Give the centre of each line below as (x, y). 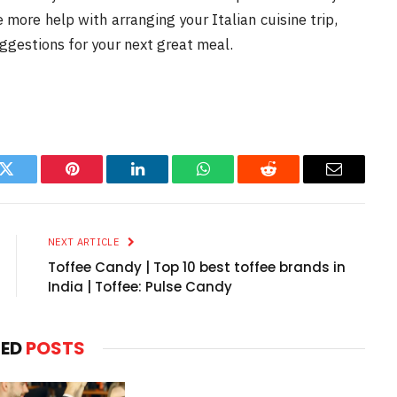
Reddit (288, 182)
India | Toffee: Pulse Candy (140, 286)
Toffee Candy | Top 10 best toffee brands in (197, 267)
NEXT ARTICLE (85, 241)
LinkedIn (165, 182)
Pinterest (98, 182)
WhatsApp (236, 182)
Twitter (28, 182)
